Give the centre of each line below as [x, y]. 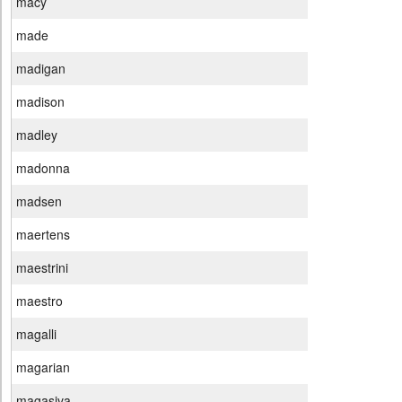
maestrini [42, 268]
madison [40, 102]
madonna [43, 168]
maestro [39, 301]
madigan [41, 69]
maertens [43, 235]
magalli [36, 334]
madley [37, 135]
